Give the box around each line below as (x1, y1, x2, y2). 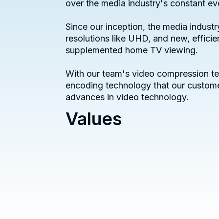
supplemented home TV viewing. (66, 45, 198, 55)
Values (66, 108, 122, 130)
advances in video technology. (66, 92, 189, 102)
